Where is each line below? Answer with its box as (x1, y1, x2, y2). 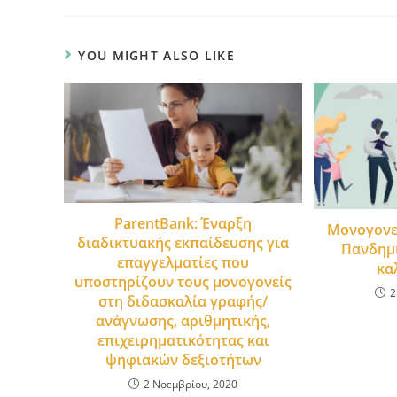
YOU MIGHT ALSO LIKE (78, 47, 236, 65)
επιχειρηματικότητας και (97, 330, 269, 350)
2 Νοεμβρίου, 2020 (144, 376, 238, 392)
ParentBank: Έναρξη (114, 213, 253, 233)
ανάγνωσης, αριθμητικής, (96, 310, 271, 331)
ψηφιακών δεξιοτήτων (105, 349, 261, 370)
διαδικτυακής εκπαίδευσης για (77, 232, 290, 253)
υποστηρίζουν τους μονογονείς (74, 271, 292, 292)
